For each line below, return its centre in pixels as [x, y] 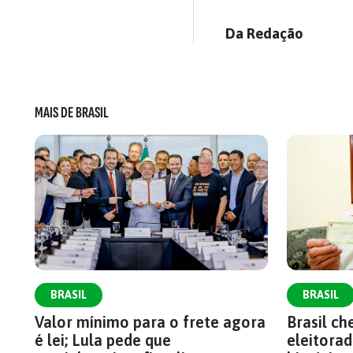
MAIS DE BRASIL [72, 113]
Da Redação [264, 33]
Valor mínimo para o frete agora [150, 322]
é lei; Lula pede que [103, 340]
